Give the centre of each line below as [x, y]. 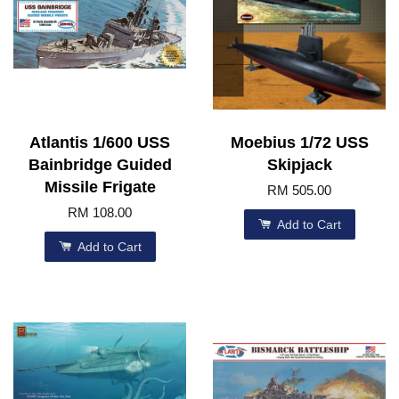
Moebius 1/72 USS [299, 142]
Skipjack [299, 165]
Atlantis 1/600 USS [100, 142]
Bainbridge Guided [100, 165]
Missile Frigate [100, 187]
